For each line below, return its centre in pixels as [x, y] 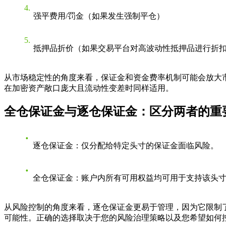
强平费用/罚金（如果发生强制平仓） [99, 16]
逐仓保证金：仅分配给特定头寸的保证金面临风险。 [126, 146]
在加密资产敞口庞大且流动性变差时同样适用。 [89, 88]
